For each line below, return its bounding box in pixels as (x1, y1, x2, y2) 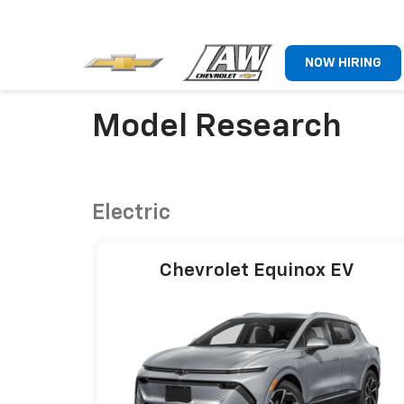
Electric (92, 202, 170, 224)
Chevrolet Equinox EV (160, 262, 355, 280)
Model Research (92, 111, 342, 143)
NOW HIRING (305, 56, 382, 69)
